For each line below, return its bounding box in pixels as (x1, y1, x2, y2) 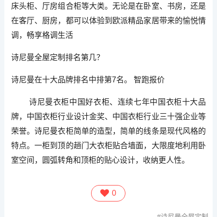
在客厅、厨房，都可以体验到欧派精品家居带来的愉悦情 (11, 16, 206, 25)
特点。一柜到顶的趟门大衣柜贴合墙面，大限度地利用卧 (11, 141, 206, 150)
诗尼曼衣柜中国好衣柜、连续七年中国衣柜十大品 (11, 98, 206, 107)
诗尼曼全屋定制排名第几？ (11, 53, 104, 62)
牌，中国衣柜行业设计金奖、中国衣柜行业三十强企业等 (11, 112, 206, 121)
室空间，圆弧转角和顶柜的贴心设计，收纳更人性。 (11, 156, 189, 165)
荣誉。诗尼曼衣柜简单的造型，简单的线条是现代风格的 (11, 127, 206, 136)
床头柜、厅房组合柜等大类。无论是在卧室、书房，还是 (11, 2, 206, 11)
